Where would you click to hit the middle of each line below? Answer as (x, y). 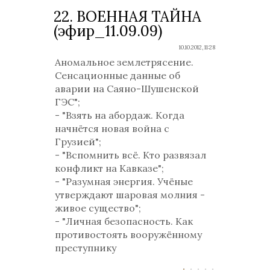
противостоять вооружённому (128, 234)
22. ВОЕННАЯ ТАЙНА (127, 17)
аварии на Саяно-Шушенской (127, 89)
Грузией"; (78, 142)
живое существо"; (98, 208)
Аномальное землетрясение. (124, 62)
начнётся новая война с (112, 128)
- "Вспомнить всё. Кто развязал (130, 155)
